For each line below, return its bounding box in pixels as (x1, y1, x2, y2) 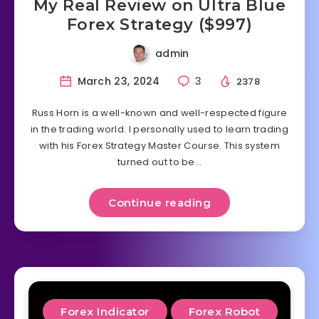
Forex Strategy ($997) (66, 14, 253, 34)
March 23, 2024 (74, 73, 160, 88)
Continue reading (108, 196, 211, 210)
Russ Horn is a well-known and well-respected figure (31, 106, 288, 120)
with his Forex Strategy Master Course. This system (39, 139, 280, 153)
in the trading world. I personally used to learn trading (31, 122, 288, 137)
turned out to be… (117, 155, 202, 169)
